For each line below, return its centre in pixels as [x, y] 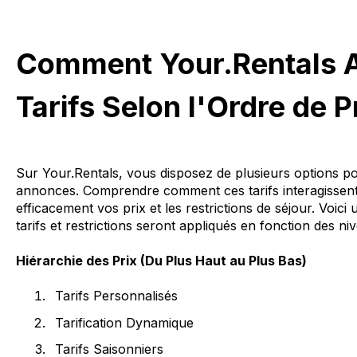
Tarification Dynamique [124, 322]
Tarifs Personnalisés [116, 296]
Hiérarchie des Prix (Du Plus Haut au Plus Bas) [161, 261]
